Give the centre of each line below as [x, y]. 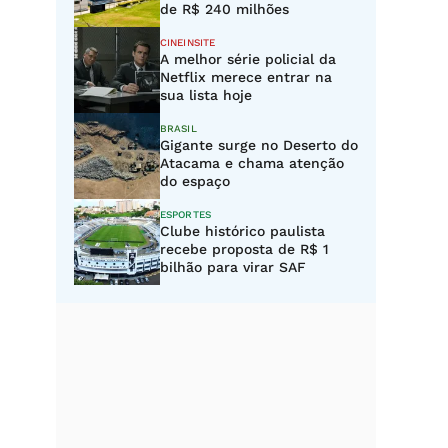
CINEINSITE [187, 42]
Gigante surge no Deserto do [259, 145]
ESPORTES [185, 214]
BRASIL [178, 128]
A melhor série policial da [248, 59]
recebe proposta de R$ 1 [244, 249]
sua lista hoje [206, 95]
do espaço [195, 181]
